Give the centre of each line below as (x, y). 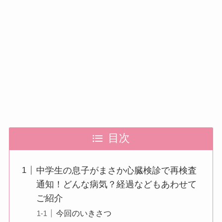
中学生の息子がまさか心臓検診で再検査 (116, 170)
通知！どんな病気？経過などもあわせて (116, 184)
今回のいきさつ (83, 213)
